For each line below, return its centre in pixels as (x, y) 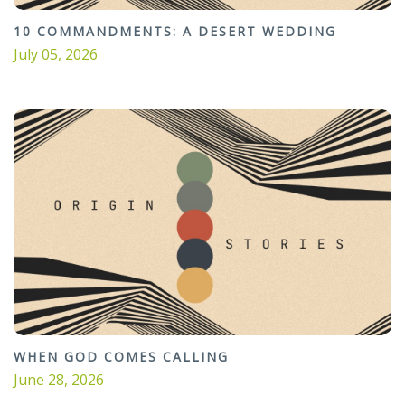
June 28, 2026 (59, 379)
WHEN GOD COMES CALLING (121, 356)
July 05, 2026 (56, 54)
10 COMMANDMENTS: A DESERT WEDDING (175, 31)
